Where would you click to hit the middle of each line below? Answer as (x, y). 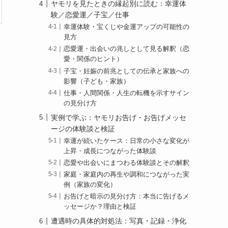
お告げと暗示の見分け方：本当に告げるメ (127, 197)
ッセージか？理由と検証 (100, 207)
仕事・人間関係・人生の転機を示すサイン (127, 93)
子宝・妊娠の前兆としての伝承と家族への (127, 71)
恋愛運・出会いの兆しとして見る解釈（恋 (127, 49)
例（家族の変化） (90, 185)
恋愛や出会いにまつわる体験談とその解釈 (127, 163)
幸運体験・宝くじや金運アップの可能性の (127, 27)
